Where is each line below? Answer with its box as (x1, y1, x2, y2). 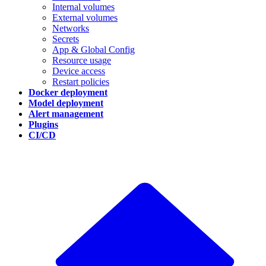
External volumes (52, 12, 118, 23)
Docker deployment (28, 87, 107, 97)
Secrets (52, 34, 79, 44)
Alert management (28, 109, 103, 119)
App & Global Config (52, 45, 135, 55)
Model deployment (28, 98, 103, 108)
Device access (52, 66, 105, 76)
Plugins (28, 119, 58, 129)
